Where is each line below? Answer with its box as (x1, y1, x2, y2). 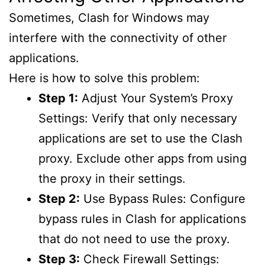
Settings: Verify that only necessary (38, 111, 237, 126)
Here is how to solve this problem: (9, 71, 200, 86)
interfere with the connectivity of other (9, 31, 227, 46)
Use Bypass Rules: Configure (80, 192, 245, 206)
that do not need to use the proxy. (38, 232, 230, 247)
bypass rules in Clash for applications (38, 212, 246, 227)
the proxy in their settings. (38, 172, 186, 186)
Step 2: (38, 192, 80, 206)
